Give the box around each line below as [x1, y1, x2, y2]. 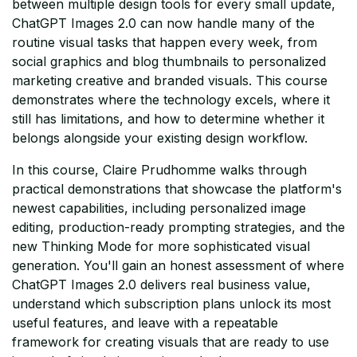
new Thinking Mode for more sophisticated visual [12, 238, 310, 255]
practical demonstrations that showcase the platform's [12, 181, 342, 198]
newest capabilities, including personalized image [12, 200, 306, 217]
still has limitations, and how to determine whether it [12, 111, 324, 127]
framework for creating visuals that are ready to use [12, 334, 329, 351]
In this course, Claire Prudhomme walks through [12, 162, 307, 178]
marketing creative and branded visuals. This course [12, 73, 328, 89]
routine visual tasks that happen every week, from [12, 34, 317, 51]
